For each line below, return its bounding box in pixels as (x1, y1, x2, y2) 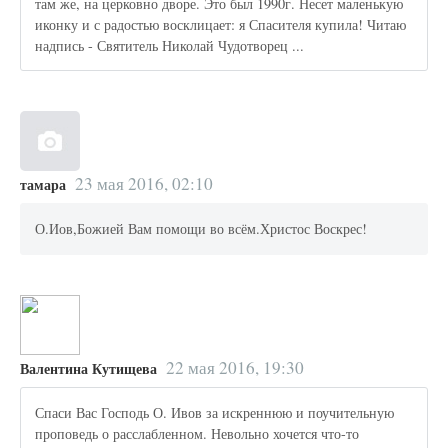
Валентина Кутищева (20, 357, 157, 379)
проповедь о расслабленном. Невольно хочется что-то (35, 424, 360, 444)
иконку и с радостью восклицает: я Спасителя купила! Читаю (35, 14, 407, 34)
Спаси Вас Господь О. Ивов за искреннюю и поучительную (35, 403, 395, 423)
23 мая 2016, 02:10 (74, 171, 213, 195)
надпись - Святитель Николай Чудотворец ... (35, 35, 305, 55)
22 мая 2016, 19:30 (165, 355, 304, 379)
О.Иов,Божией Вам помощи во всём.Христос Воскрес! (35, 219, 368, 239)
